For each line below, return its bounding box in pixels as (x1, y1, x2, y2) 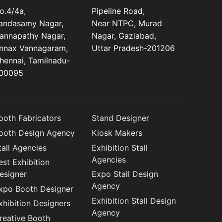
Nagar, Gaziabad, (92, 31, 157, 41)
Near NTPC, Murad (92, 18, 163, 29)
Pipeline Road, (92, 6, 145, 16)
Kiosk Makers (92, 128, 143, 138)
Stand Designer (92, 113, 150, 123)
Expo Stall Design (92, 169, 159, 179)
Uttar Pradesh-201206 (92, 43, 175, 54)
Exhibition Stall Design (92, 195, 176, 206)
